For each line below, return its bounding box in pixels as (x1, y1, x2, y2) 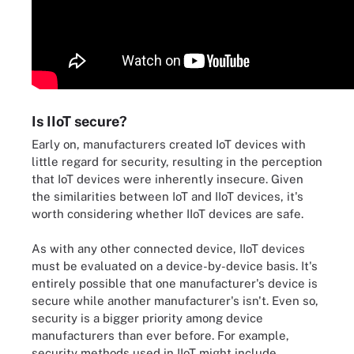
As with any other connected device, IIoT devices (32, 242, 305, 255)
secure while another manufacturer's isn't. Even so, (32, 294, 318, 307)
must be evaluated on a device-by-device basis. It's (32, 259, 318, 273)
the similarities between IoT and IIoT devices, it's (32, 189, 303, 203)
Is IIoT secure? (32, 112, 127, 130)
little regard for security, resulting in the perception (32, 154, 322, 168)
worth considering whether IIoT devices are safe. (32, 206, 303, 220)
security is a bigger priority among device (32, 311, 263, 325)
